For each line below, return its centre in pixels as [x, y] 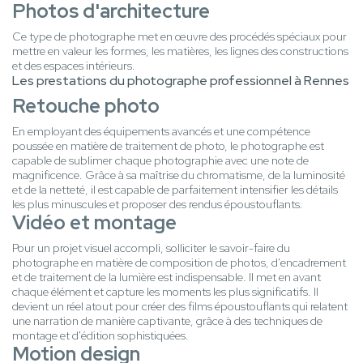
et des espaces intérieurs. [74, 66]
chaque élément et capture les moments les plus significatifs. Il [165, 292]
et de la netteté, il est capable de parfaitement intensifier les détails [175, 190]
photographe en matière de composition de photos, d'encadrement [179, 263]
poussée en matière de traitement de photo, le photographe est [168, 146]
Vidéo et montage [94, 223]
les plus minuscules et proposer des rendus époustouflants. [158, 205]
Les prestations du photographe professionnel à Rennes [181, 81]
